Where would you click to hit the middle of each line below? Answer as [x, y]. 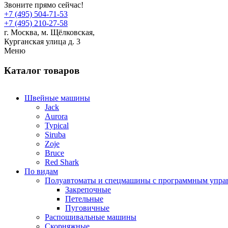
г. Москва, [23, 32]
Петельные [84, 199]
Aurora [56, 117]
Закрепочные [88, 190]
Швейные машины [57, 98]
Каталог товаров [42, 70]
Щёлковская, [72, 32]
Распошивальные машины [91, 217]
